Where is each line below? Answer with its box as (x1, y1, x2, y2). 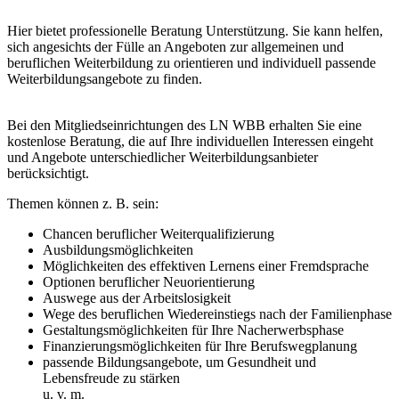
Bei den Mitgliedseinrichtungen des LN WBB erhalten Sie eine (7, 118, 362, 134)
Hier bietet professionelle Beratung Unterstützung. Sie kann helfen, (7, 23, 383, 39)
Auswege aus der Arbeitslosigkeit (43, 290, 231, 306)
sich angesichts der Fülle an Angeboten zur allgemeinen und (7, 39, 344, 55)
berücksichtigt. (7, 166, 89, 182)
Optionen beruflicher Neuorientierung (43, 274, 255, 290)
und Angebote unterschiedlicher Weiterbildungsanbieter (7, 150, 318, 166)
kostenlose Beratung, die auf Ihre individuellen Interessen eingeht (7, 134, 373, 150)
